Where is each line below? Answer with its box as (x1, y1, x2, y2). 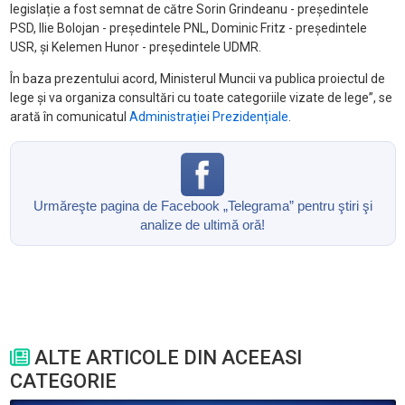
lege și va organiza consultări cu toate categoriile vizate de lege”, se (9, 90, 392, 106)
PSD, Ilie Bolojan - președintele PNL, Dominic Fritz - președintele (9, 21, 367, 36)
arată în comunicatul (9, 109, 129, 125)
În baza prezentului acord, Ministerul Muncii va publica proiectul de (9, 71, 385, 87)
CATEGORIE (9, 370, 117, 393)
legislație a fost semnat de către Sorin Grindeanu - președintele (9, 2, 369, 17)
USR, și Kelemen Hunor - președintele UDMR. (9, 40, 261, 55)
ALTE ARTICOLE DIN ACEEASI (29, 346, 302, 370)
